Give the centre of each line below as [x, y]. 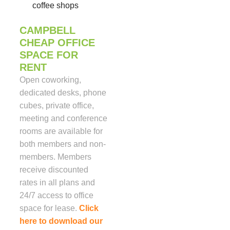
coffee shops [55, 6]
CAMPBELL [47, 31]
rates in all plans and [57, 183]
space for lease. [49, 208]
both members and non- [63, 144]
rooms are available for [61, 131]
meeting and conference [63, 119]
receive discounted [54, 170]
